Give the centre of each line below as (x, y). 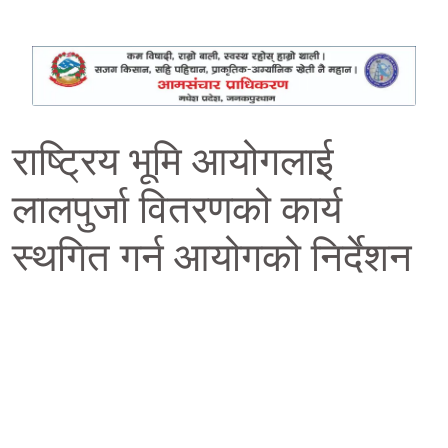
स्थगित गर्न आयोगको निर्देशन (212, 257)
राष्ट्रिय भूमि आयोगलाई (173, 161)
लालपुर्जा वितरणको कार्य (177, 209)
